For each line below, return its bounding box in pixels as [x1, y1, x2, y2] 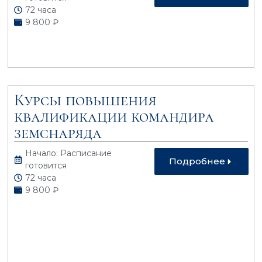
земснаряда [14, 122, 102, 143]
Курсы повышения [14, 89, 157, 110]
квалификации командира [14, 106, 215, 126]
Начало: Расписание [25, 147, 112, 158]
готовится [25, 160, 67, 171]
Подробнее [168, 155, 225, 167]
